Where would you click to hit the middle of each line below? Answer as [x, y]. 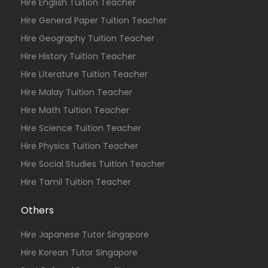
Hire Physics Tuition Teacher [80, 146]
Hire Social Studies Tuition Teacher [93, 164]
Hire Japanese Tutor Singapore [85, 234]
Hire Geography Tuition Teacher [88, 38]
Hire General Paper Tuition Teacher [94, 20]
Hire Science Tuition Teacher [81, 128]
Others [37, 210]
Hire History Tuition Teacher [78, 56]
